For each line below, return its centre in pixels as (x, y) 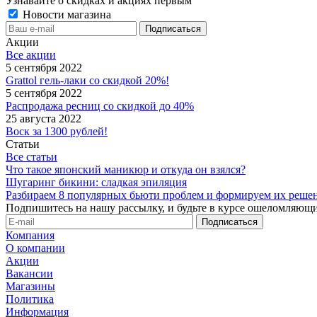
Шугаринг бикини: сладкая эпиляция (96, 182)
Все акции (31, 54)
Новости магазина (65, 14)
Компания (30, 235)
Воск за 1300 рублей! (57, 131)
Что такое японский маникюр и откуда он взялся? (126, 169)
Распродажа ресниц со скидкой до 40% (100, 105)
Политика (30, 299)
